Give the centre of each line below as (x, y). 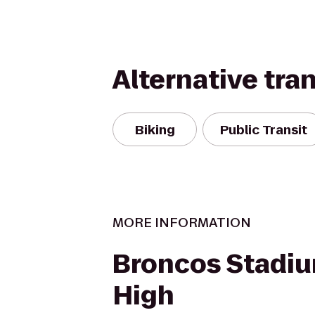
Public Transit (264, 129)
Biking (155, 129)
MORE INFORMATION (182, 223)
